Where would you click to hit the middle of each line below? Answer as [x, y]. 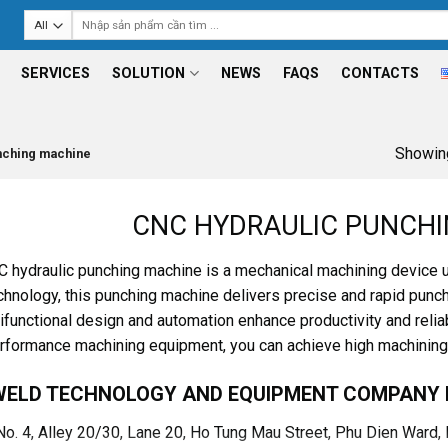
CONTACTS [379, 73]
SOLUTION [149, 73]
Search [89, 18]
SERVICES [56, 73]
